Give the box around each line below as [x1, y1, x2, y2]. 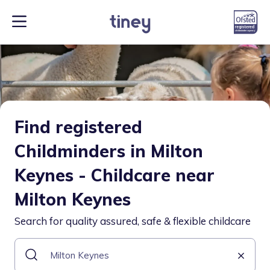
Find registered [14, 116, 142, 137]
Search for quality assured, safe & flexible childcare [14, 215, 251, 227]
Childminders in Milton [14, 140, 203, 162]
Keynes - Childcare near [14, 165, 215, 186]
